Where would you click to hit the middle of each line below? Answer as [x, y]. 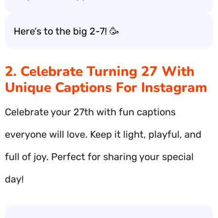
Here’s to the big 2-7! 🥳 [66, 31]
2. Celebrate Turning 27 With [100, 72]
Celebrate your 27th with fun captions [90, 112]
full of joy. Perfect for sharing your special [99, 157]
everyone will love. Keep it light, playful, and [103, 134]
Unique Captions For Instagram [106, 88]
